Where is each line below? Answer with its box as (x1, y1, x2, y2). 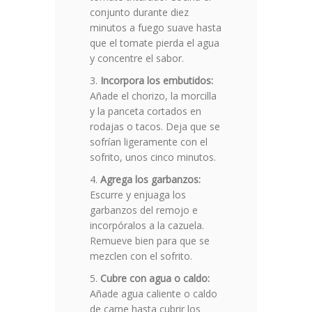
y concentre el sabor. (90, 52, 184, 65)
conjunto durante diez (90, 6, 189, 19)
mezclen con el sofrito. (90, 249, 192, 263)
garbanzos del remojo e (90, 203, 198, 217)
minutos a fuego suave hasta (90, 21, 221, 35)
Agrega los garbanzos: (100, 173, 201, 187)
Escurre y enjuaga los (90, 188, 186, 202)
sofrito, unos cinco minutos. (90, 150, 216, 164)
